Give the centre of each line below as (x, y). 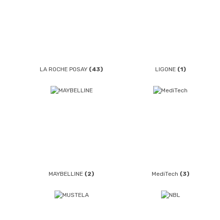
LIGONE (166, 69)
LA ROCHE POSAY (65, 69)
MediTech (165, 174)
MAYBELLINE (67, 174)
